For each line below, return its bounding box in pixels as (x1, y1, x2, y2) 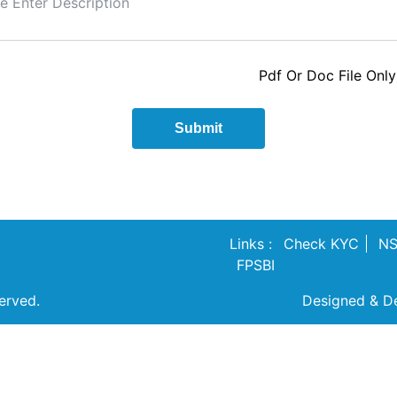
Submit (175, 121, 222, 136)
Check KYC (284, 235, 359, 253)
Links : (230, 235, 272, 253)
